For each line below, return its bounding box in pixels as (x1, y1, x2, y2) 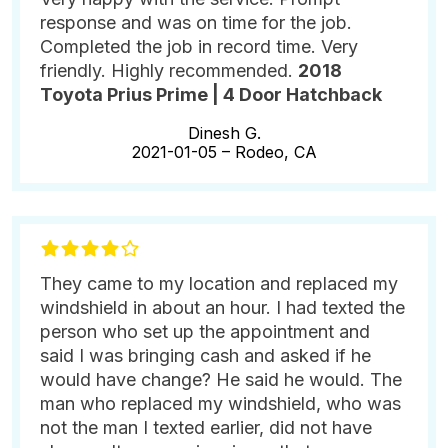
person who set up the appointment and (40, 320, 370, 342)
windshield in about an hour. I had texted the (40, 296, 405, 318)
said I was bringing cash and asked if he (40, 344, 371, 366)
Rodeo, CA (234, 141, 317, 162)
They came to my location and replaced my (40, 272, 398, 294)
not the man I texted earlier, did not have (40, 416, 372, 438)
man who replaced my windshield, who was (40, 392, 401, 414)
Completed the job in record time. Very (40, 35, 358, 57)
